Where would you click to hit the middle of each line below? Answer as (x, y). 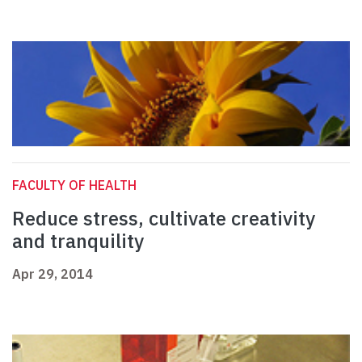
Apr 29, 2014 (53, 274)
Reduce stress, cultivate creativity (164, 219)
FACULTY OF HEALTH (74, 185)
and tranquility (78, 241)
